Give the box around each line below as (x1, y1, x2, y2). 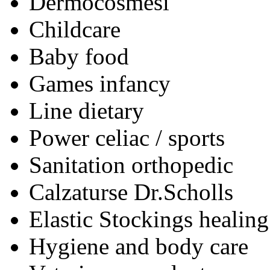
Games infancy (29, 70, 171, 96)
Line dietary (29, 97, 144, 124)
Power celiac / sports (29, 124, 225, 151)
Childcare (29, 16, 121, 42)
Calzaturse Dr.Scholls (29, 178, 233, 205)
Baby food (29, 43, 129, 69)
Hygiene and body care (29, 233, 248, 259)
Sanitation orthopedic (29, 151, 233, 178)
